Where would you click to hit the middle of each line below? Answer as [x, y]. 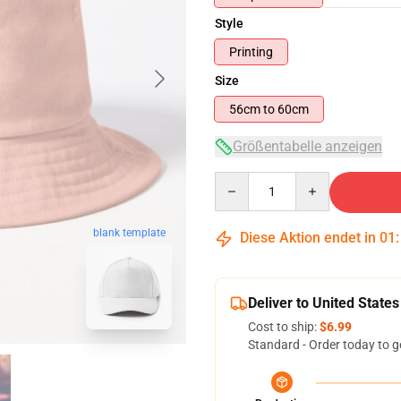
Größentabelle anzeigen [307, 146]
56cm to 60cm [293, 109]
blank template [129, 233]
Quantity [239, 180]
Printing [251, 52]
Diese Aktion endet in [308, 238]
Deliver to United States [324, 303]
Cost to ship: [284, 327]
